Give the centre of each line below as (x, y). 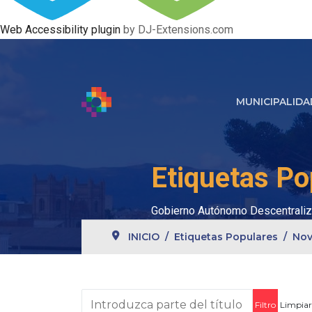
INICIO (144, 237)
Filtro (265, 305)
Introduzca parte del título (157, 298)
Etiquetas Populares (226, 237)
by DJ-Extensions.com (177, 30)
